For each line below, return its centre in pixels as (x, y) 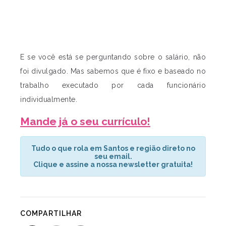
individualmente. (49, 99)
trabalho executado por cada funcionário (113, 85)
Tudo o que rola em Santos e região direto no (113, 149)
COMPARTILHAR (51, 214)
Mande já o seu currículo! (85, 121)
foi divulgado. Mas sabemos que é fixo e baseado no (113, 71)
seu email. (113, 157)
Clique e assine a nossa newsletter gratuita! (113, 165)
